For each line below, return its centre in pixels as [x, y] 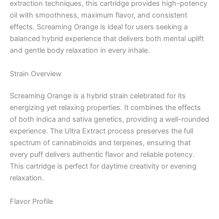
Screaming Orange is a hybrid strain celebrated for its [98, 96]
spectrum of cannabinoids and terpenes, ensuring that [100, 143]
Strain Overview [36, 74]
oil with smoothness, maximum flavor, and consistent [99, 15]
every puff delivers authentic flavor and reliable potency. [102, 155]
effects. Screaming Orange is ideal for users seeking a [99, 27]
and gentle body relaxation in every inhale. [80, 51]
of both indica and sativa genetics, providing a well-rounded [109, 120]
